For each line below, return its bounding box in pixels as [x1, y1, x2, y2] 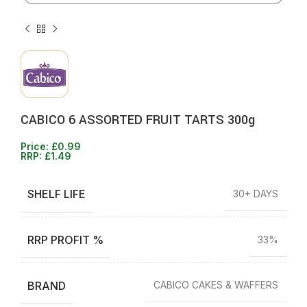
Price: [21, 140, 51, 153]
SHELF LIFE [27, 186, 86, 201]
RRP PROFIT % [27, 232, 103, 247]
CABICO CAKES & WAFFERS [153, 279, 278, 291]
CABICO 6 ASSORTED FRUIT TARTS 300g [21, 111, 255, 130]
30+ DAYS [233, 188, 278, 200]
